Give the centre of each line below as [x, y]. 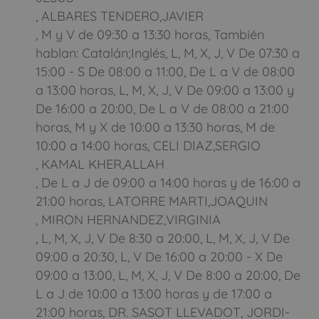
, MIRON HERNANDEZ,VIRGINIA [128, 219]
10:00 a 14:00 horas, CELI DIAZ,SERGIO [148, 145]
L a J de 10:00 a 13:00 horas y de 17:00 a [154, 293]
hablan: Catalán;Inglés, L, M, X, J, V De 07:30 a [168, 53]
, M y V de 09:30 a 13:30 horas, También [150, 34]
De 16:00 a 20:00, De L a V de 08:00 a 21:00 [162, 108]
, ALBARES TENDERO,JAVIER [120, 16]
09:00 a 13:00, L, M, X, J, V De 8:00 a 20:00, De [168, 275]
